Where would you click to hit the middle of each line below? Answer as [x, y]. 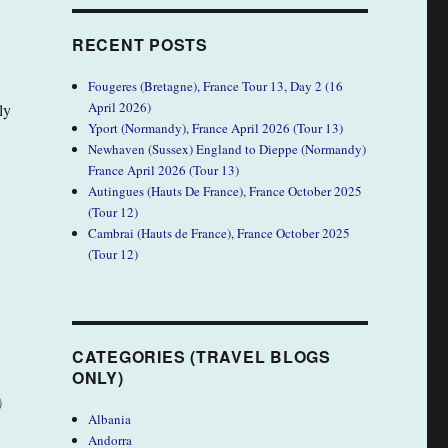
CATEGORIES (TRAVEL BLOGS [201, 356]
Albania [110, 418]
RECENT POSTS [139, 44]
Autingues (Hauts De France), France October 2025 [225, 190]
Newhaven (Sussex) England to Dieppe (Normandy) [227, 148]
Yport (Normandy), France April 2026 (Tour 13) [216, 127]
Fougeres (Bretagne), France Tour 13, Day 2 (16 [216, 85]
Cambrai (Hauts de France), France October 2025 [219, 232]
